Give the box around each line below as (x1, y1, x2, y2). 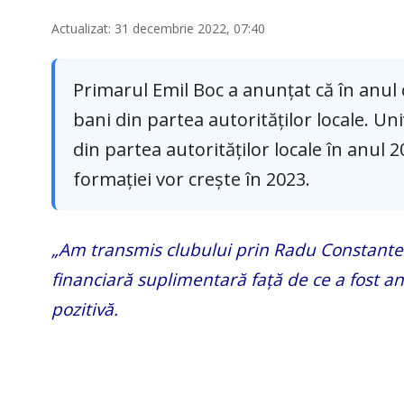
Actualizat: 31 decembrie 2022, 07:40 (51, 19, 265, 37)
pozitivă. (51, 297, 118, 321)
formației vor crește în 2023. (73, 166, 310, 191)
